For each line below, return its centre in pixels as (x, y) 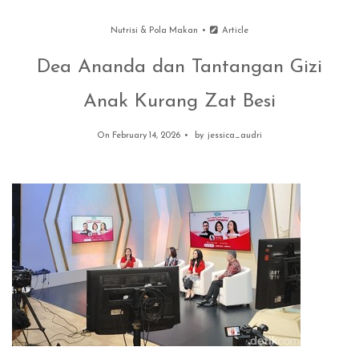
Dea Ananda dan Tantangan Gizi (179, 67)
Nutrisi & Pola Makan (155, 31)
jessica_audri (235, 136)
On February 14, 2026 (138, 136)
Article (234, 31)
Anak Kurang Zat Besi (179, 102)
